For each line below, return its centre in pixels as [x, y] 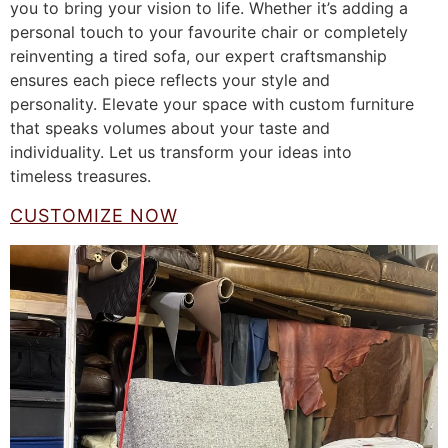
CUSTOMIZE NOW [94, 216]
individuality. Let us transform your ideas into [181, 152]
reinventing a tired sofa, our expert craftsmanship [198, 56]
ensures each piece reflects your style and [170, 80]
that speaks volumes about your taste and [170, 128]
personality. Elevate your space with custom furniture [212, 104]
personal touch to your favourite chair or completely [209, 32]
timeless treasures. [80, 176]
